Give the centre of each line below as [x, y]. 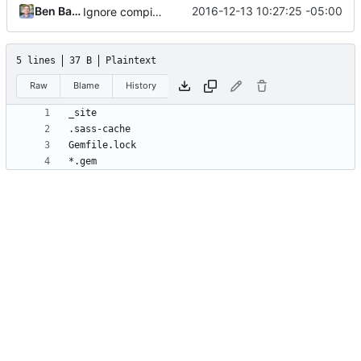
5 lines [36, 60]
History [141, 85]
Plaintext [131, 60]
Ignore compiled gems [157, 11]
